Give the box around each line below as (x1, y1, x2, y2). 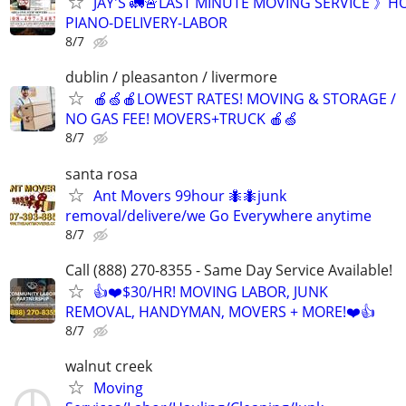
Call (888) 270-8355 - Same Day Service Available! (65, 259, 392, 280)
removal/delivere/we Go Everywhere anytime (65, 205, 372, 226)
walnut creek (65, 355, 152, 376)
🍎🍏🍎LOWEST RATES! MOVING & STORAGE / (93, 89, 396, 110)
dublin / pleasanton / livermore (65, 67, 277, 88)
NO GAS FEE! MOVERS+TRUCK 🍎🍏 (65, 109, 298, 130)
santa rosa (65, 163, 138, 184)
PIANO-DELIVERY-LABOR (65, 13, 227, 34)
